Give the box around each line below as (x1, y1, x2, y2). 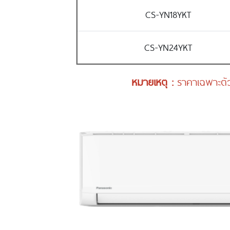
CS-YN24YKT (144, 40, 192, 54)
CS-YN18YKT (145, 7, 191, 21)
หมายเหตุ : (131, 74, 177, 89)
